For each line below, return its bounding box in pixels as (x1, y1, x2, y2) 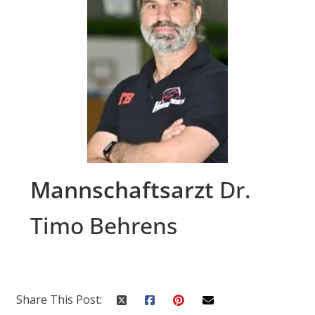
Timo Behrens (30, 210, 177, 240)
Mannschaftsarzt (30, 174, 214, 205)
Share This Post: (15, 292, 102, 307)
